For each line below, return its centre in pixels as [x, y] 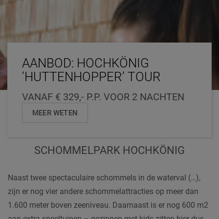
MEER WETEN [55, 113]
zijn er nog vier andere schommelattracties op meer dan [103, 191]
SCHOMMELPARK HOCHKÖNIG [109, 150]
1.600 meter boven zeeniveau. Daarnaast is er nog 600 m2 [108, 205]
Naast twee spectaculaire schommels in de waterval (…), [104, 177]
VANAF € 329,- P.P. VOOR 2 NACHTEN [103, 97]
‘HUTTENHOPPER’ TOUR [91, 77]
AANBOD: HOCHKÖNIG [86, 63]
